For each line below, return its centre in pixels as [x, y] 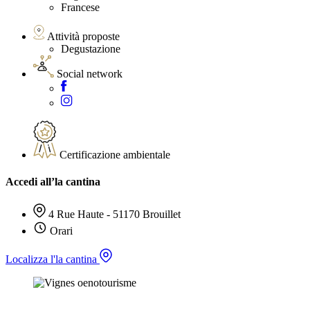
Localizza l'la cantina [53, 259]
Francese [80, 8]
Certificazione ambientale [115, 155]
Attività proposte [83, 37]
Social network [90, 74]
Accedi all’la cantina [53, 182]
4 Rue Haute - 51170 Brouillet [115, 214]
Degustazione [91, 49]
